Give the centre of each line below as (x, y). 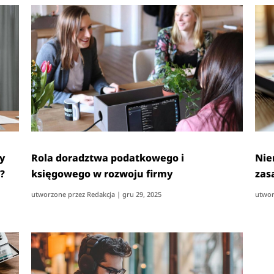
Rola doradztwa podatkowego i (108, 157)
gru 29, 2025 (142, 194)
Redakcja (101, 194)
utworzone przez (59, 194)
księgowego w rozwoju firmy (102, 173)
